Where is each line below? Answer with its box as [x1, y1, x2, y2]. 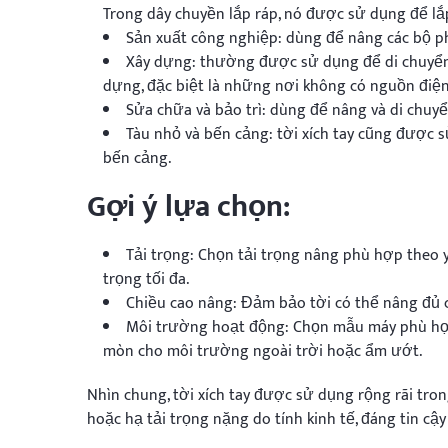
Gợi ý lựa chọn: [87, 181, 290, 232]
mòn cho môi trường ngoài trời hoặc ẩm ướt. [103, 337, 422, 365]
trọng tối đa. [103, 265, 189, 293]
